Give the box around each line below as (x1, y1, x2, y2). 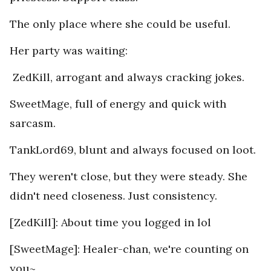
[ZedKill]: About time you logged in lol (10, 215, 211, 230)
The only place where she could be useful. (10, 17, 230, 31)
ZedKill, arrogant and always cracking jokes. (10, 70, 244, 85)
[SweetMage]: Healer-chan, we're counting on (10, 242, 249, 256)
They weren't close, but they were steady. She (10, 169, 247, 184)
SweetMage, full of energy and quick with (10, 97, 226, 111)
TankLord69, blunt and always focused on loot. (10, 143, 256, 157)
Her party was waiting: (10, 44, 128, 58)
